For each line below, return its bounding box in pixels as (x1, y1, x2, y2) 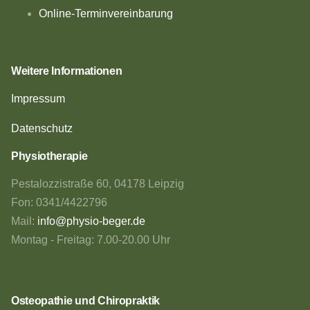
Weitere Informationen (11, 64, 122, 77)
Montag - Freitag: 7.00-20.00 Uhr (11, 233, 170, 246)
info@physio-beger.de (37, 215, 145, 227)
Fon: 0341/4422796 (11, 196, 107, 208)
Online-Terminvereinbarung (39, 7, 173, 19)
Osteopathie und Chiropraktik (11, 294, 161, 307)
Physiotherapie (11, 149, 88, 162)
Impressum (11, 92, 65, 104)
